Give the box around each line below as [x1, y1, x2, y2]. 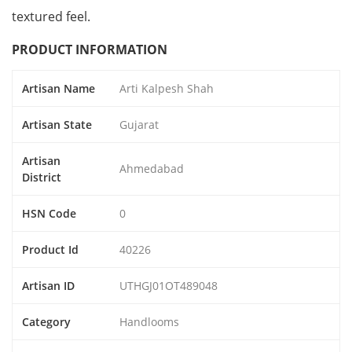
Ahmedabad [119, 161, 184, 177]
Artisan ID [22, 278, 75, 294]
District [22, 170, 61, 185]
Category [22, 314, 71, 330]
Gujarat [119, 117, 159, 133]
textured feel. [12, 8, 90, 26]
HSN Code [22, 206, 76, 222]
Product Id [22, 242, 79, 258]
